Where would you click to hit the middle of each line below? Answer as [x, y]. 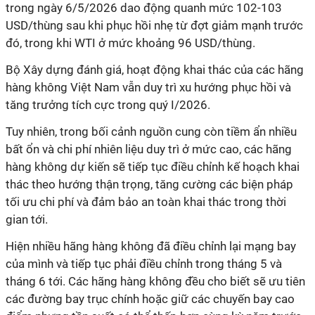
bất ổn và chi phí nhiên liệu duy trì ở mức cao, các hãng [149, 149]
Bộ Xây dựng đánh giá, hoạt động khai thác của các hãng [155, 70]
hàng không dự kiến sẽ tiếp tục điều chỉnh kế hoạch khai [153, 167]
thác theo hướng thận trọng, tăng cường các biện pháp [149, 184]
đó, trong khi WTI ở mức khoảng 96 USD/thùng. [130, 43]
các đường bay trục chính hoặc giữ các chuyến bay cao [150, 299]
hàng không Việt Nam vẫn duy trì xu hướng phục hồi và [148, 87]
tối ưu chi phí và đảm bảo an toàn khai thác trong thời [146, 202]
